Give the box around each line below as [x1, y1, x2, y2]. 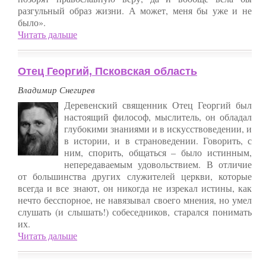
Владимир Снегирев [18, 83, 95, 96]
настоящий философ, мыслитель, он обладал [64, 110, 252, 123]
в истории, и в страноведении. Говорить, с [64, 134, 252, 147]
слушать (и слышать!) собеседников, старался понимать [18, 205, 252, 218]
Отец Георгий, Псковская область [18, 65, 197, 77]
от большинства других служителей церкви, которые [18, 169, 252, 182]
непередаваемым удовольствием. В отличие [64, 157, 252, 170]
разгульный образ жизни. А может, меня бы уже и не [18, 4, 252, 17]
